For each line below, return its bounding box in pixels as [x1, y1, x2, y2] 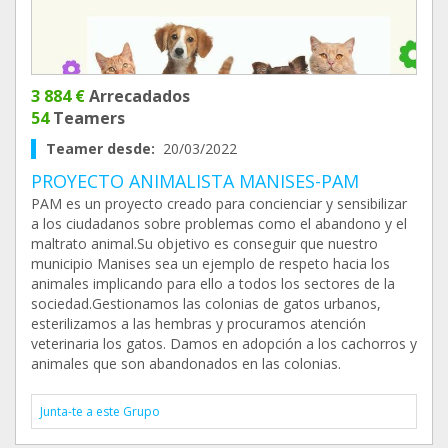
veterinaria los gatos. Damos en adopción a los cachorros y [31, 334, 417, 353]
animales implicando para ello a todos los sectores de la [31, 274, 395, 293]
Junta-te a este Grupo [40, 403, 160, 420]
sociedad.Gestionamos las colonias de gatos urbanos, [31, 294, 381, 313]
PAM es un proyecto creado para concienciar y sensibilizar [31, 194, 407, 213]
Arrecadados [85, 85, 190, 107]
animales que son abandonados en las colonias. [31, 354, 341, 373]
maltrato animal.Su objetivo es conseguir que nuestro [31, 234, 378, 253]
